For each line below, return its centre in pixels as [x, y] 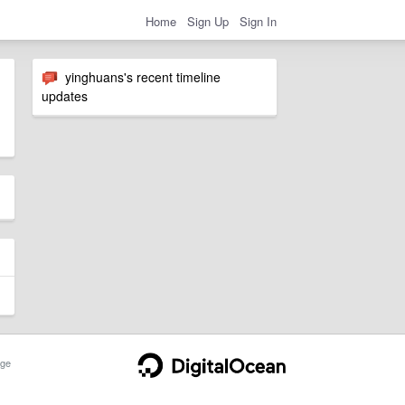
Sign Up [208, 21]
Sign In [258, 21]
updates [65, 96]
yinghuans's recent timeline [139, 77]
